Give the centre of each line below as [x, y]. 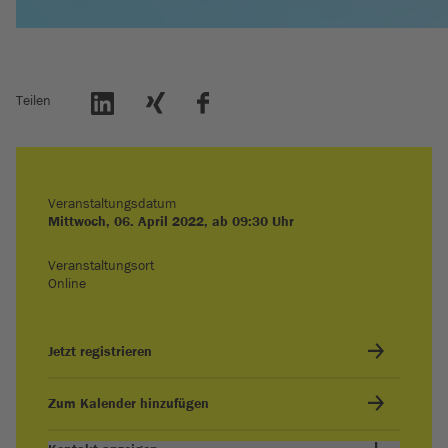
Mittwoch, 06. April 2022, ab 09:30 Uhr [171, 221]
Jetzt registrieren [100, 351]
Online [67, 283]
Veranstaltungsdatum [112, 203]
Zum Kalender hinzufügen [128, 403]
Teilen [33, 100]
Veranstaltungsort [101, 265]
